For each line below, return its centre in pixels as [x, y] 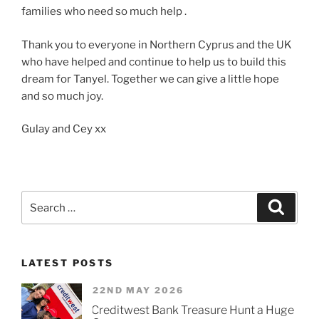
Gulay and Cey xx [64, 129]
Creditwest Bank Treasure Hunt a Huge [193, 310]
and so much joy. [62, 96]
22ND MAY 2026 [138, 290]
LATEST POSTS [68, 263]
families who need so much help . [104, 12]
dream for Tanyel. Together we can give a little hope [150, 79]
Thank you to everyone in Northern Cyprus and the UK [157, 45]
